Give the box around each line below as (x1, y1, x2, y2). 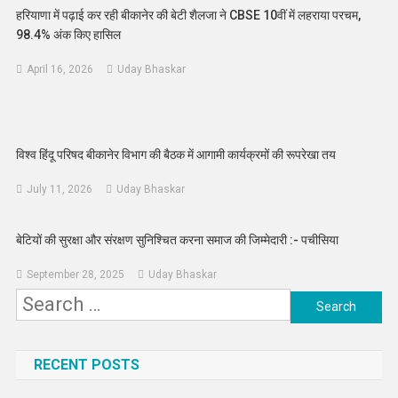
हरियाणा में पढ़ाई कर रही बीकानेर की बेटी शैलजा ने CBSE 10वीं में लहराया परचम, (16, 7, 362, 22)
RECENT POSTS (33, 355, 139, 373)
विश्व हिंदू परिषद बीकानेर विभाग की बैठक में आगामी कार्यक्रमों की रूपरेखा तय (16, 147, 337, 162)
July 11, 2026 (27, 182, 93, 195)
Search (290, 293, 352, 316)
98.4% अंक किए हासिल (16, 27, 122, 42)
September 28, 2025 (27, 267, 125, 281)
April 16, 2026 (27, 62, 94, 76)
